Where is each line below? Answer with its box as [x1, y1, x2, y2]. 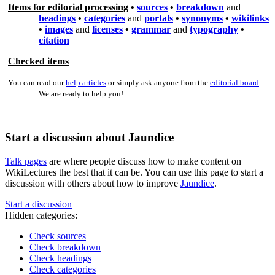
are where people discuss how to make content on [47, 156, 241, 167]
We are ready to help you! [39, 88, 123, 98]
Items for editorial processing [8, 1, 128, 12]
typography [190, 23, 238, 34]
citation [39, 34, 69, 45]
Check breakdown [29, 242, 101, 253]
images [45, 23, 73, 34]
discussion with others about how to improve [5, 178, 180, 189]
